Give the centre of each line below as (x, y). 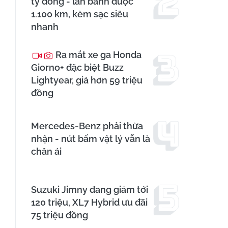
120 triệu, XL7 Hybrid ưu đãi (89, 203)
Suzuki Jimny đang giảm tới (90, 190)
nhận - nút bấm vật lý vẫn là (91, 139)
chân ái (46, 152)
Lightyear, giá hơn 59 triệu (87, 80)
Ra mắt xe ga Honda (97, 55)
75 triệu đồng (60, 215)
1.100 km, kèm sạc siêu (80, 14)
